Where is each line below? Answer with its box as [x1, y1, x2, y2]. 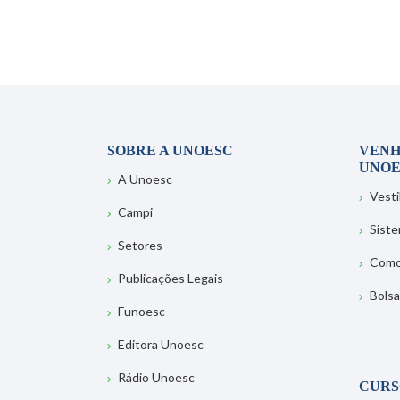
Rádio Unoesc [118, 370, 195, 386]
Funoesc [118, 304, 165, 320]
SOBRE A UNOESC [107, 143, 233, 159]
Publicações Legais [118, 271, 223, 287]
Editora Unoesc [118, 337, 204, 353]
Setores [118, 237, 162, 254]
